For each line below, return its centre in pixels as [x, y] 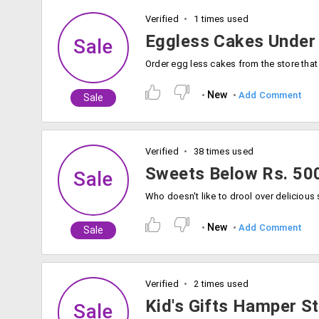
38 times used [223, 151]
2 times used [220, 284]
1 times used [220, 19]
